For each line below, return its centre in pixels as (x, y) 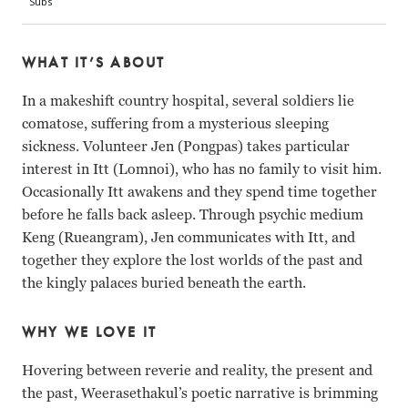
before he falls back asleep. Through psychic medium (193, 214)
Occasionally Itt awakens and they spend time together (199, 192)
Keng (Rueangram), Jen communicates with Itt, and (189, 237)
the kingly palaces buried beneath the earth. (164, 283)
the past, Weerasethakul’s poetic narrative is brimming (200, 393)
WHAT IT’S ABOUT (94, 62)
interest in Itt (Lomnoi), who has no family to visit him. (202, 169)
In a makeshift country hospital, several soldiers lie (188, 101)
